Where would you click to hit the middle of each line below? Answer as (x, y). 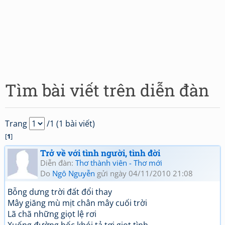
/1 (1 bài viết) (70, 124)
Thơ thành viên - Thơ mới (119, 163)
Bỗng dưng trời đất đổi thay (60, 192)
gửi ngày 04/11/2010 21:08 (144, 173)
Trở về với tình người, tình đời (100, 153)
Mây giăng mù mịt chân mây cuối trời (77, 203)
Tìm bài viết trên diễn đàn (107, 90)
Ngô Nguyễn (74, 173)
